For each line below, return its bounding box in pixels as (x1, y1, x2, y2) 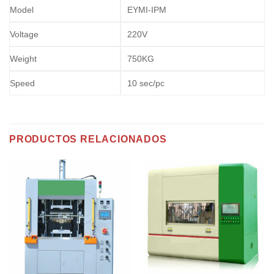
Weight (10, 53, 37, 64)
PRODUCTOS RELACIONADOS (9, 133, 167, 144)
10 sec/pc (127, 78, 165, 88)
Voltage (10, 29, 39, 39)
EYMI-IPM (127, 4, 166, 15)
